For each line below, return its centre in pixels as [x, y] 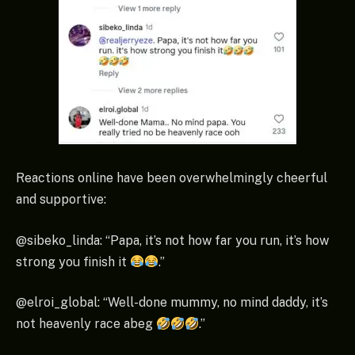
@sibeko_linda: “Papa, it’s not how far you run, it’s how [172, 240]
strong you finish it [73, 261]
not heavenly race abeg [86, 324]
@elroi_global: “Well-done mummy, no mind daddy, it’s [172, 303]
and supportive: [61, 200]
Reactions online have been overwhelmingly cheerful [172, 178]
